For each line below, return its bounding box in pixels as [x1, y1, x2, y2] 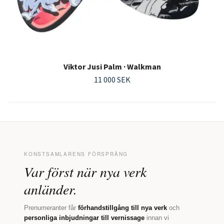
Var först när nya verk [24, 162, 146, 181]
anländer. [24, 179, 77, 199]
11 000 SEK [93, 74, 130, 85]
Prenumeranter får [24, 204, 78, 212]
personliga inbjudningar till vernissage [24, 214, 144, 222]
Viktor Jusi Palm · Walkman [63, 61, 161, 72]
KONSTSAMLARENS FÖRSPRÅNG [24, 150, 128, 158]
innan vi [144, 214, 169, 222]
